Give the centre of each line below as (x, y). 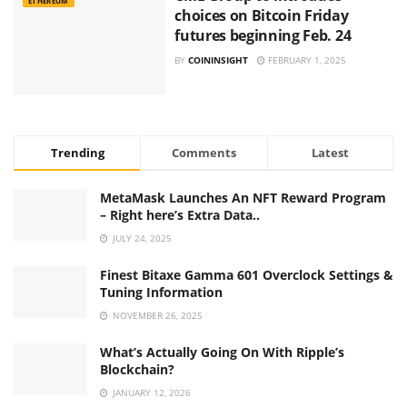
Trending (77, 152)
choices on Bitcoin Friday (262, 16)
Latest (330, 152)
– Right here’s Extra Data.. (180, 214)
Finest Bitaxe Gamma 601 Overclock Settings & (247, 274)
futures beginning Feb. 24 (263, 36)
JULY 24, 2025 (141, 238)
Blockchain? (137, 369)
